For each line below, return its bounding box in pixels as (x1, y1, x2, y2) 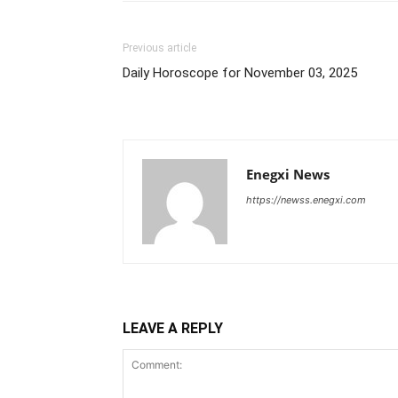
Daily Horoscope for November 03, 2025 (123, 64, 357, 81)
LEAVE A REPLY (123, 319, 223, 337)
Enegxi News (246, 164, 330, 183)
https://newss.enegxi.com (246, 193, 366, 206)
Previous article (123, 41, 196, 54)
